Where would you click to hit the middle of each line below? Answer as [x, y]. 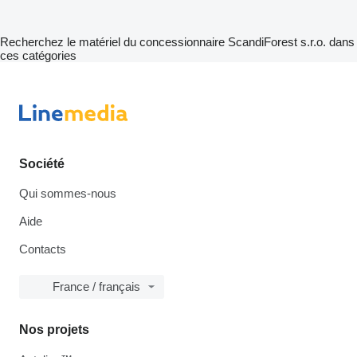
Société [42, 164]
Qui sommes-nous [68, 193]
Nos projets [54, 330]
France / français [96, 286]
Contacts [43, 249]
